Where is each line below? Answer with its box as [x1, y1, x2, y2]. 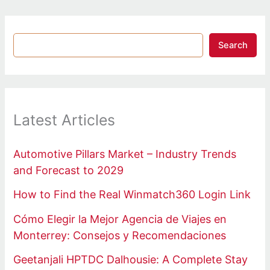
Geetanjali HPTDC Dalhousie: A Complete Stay [13, 253, 248, 266]
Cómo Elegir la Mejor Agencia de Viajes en [13, 212, 227, 225]
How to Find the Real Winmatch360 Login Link [13, 188, 251, 201]
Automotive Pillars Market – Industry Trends [13, 147, 237, 160]
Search [218, 40, 248, 51]
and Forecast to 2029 [13, 163, 124, 177]
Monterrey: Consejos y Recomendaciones [13, 228, 227, 242]
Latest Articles [13, 111, 116, 130]
